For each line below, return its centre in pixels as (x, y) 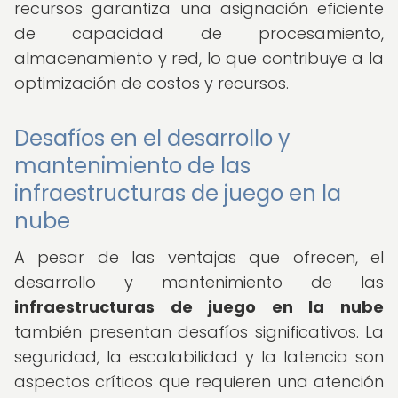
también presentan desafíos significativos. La (199, 332)
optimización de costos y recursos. (151, 83)
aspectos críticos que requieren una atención (199, 382)
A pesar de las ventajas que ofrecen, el (199, 257)
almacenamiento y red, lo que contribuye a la (199, 58)
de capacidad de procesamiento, (199, 33)
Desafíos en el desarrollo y (152, 138)
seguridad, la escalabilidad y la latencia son (199, 357)
